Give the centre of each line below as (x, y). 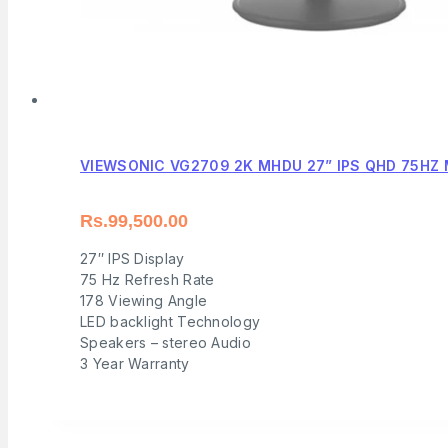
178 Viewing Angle (144, 301)
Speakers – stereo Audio (165, 343)
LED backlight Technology (170, 322)
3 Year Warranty (135, 364)
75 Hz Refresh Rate (147, 280)
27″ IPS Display (132, 259)
